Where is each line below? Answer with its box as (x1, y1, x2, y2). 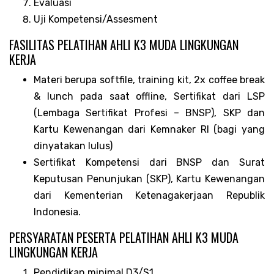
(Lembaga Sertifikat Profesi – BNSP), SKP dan (34, 106, 265, 119)
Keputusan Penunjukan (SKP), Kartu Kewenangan (34, 172, 265, 185)
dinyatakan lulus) (34, 139, 113, 152)
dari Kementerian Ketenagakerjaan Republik (34, 189, 265, 201)
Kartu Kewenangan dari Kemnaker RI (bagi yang (34, 123, 265, 135)
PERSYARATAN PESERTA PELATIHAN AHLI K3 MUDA (9, 228, 239, 246)
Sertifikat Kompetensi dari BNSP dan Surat (34, 156, 265, 168)
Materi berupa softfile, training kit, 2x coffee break (34, 73, 265, 86)
